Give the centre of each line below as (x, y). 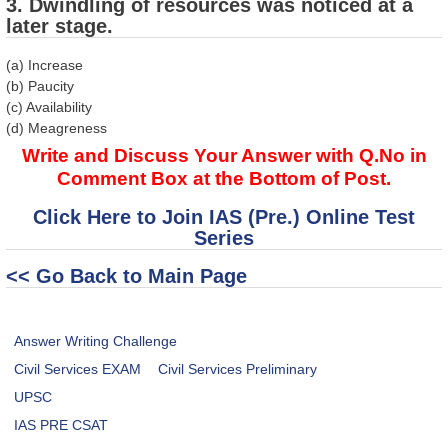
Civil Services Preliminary (238, 369)
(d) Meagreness (56, 127)
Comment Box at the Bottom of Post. (224, 178)
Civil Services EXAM (78, 369)
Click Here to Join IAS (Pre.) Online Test (224, 216)
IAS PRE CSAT (61, 425)
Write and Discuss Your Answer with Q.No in (224, 155)
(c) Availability (49, 106)
